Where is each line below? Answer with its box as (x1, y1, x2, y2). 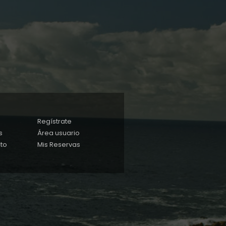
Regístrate (37, 117, 72, 127)
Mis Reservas (37, 140, 80, 150)
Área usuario (37, 128, 80, 138)
